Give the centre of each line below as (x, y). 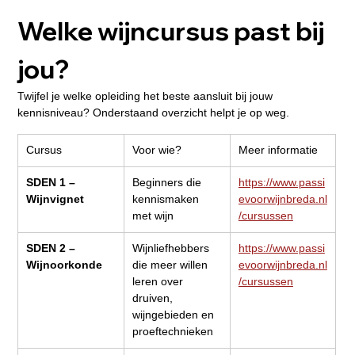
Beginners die (168, 183)
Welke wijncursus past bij (173, 31)
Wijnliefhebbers (172, 248)
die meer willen (171, 265)
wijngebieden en (174, 315)
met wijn (153, 216)
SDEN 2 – (52, 248)
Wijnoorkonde (64, 265)
